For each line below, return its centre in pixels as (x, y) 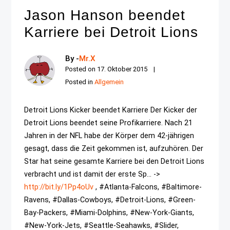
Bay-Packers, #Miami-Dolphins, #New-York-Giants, (109, 213)
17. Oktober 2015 (122, 69)
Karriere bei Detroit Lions (111, 32)
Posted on (81, 69)
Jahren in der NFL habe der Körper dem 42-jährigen (109, 136)
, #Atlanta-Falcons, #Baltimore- (148, 187)
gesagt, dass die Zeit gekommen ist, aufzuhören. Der (114, 149)
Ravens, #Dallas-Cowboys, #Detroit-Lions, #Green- (110, 200)
